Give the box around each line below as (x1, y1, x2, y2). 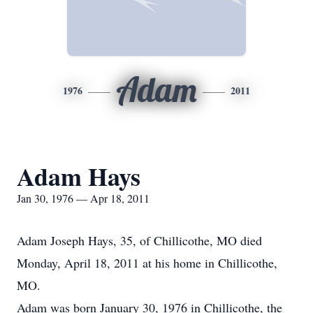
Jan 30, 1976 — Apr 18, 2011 (17, 191, 150, 205)
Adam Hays (17, 158, 140, 194)
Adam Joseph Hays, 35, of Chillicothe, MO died (17, 232, 262, 249)
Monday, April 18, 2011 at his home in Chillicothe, (17, 254, 277, 271)
